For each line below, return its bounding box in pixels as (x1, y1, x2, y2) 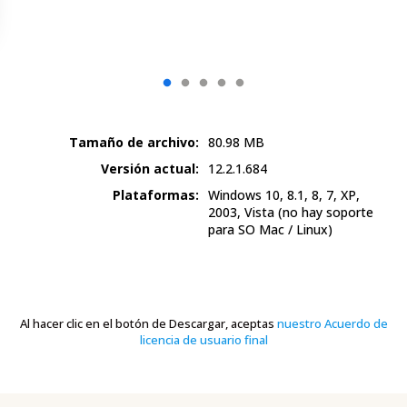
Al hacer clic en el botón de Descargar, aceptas (19, 315, 274, 333)
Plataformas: (113, 186, 199, 204)
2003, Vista (208, 203, 278, 222)
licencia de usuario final (139, 332, 268, 349)
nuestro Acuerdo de (276, 315, 388, 333)
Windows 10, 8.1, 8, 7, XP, (208, 186, 360, 204)
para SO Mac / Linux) (208, 221, 333, 239)
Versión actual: (101, 160, 199, 178)
